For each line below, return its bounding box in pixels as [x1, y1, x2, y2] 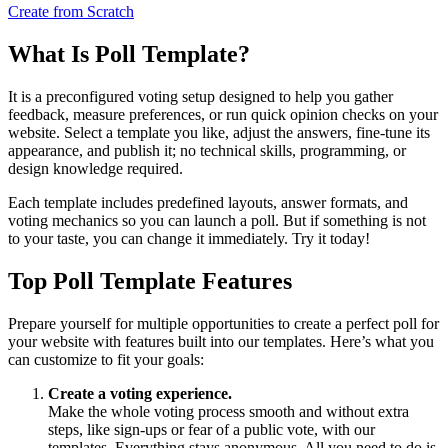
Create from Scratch [8, 2, 134, 20]
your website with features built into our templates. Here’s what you [8, 332, 434, 350]
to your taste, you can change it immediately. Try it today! [8, 229, 370, 247]
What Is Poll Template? [8, 40, 250, 67]
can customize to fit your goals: [8, 350, 204, 368]
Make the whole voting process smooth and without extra [48, 402, 409, 420]
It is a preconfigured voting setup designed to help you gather [8, 87, 393, 105]
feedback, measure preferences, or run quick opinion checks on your [8, 105, 438, 123]
